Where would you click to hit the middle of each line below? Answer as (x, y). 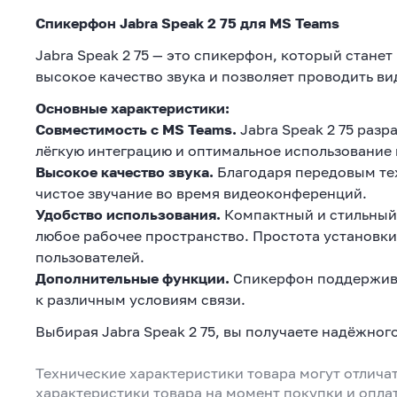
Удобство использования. (128, 214)
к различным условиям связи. (140, 299)
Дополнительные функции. (132, 278)
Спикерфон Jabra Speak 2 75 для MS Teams (187, 23)
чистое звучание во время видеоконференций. (201, 193)
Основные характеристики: (132, 108)
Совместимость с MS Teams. (136, 129)
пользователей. (90, 257)
